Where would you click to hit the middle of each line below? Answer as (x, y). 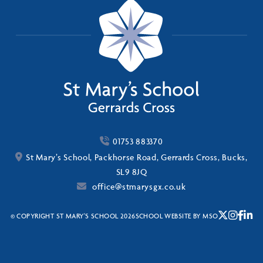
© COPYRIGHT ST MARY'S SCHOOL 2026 (73, 215)
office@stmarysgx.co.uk (138, 187)
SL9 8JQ (131, 172)
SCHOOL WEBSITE (163, 215)
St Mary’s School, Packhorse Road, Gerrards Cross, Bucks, (137, 157)
